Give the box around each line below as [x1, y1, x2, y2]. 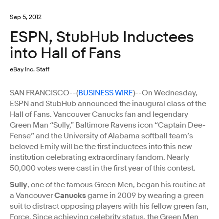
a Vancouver [10, 190, 54, 200]
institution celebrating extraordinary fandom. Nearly [10, 152, 189, 162]
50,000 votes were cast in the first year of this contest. [10, 163, 196, 173]
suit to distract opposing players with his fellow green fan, [10, 201, 209, 211]
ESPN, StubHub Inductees [10, 28, 194, 46]
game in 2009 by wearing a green [86, 190, 204, 200]
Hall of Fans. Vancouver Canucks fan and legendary [10, 109, 188, 119]
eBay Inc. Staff [10, 65, 49, 73]
